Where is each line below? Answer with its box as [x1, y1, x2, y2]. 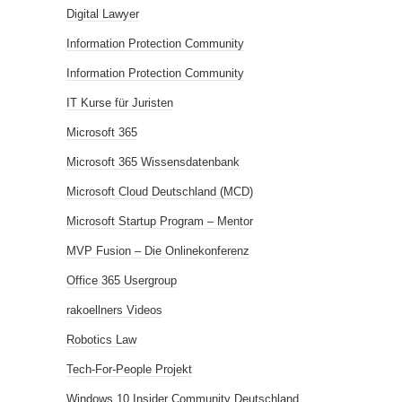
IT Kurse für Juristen [66, 96, 173, 109]
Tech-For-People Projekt [66, 363, 192, 376]
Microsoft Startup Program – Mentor [66, 214, 253, 228]
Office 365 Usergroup [66, 274, 177, 287]
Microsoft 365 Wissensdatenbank [66, 155, 240, 169]
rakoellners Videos [66, 303, 162, 317]
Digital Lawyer [66, 7, 139, 21]
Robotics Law [66, 333, 136, 346]
